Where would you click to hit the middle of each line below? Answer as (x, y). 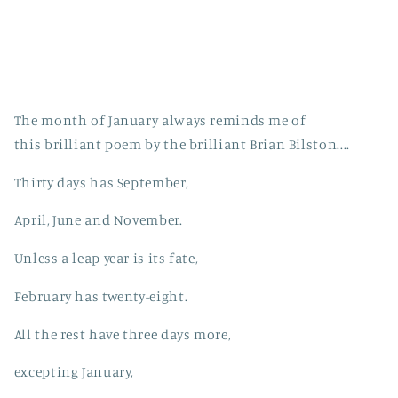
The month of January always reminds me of (160, 120)
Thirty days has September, (101, 182)
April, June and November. (98, 220)
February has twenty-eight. (101, 296)
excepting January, (74, 372)
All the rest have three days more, (122, 334)
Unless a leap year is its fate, (106, 259)
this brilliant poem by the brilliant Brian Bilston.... (182, 144)
